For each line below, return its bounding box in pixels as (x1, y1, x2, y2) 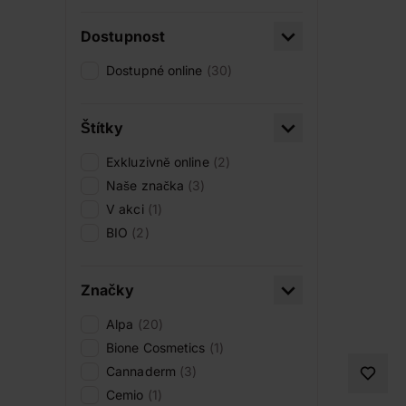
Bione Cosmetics (106, 340, 209, 355)
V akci (106, 201, 148, 217)
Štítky (81, 119, 123, 137)
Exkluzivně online (106, 154, 213, 169)
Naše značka (106, 178, 188, 193)
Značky (81, 281, 134, 299)
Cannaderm (106, 363, 179, 379)
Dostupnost (81, 27, 165, 45)
